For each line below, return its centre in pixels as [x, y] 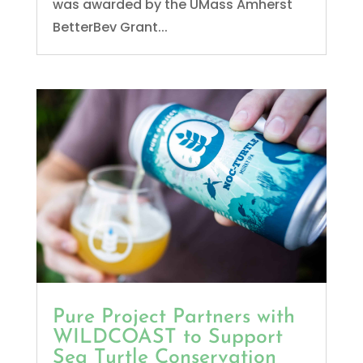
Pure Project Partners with [173, 317]
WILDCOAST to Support [167, 337]
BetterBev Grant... [110, 28]
